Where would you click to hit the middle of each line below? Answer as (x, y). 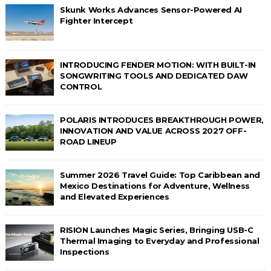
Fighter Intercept (96, 20)
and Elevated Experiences (114, 196)
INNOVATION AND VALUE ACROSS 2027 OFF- (153, 130)
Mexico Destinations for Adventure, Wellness (155, 185)
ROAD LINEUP (88, 141)
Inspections (84, 251)
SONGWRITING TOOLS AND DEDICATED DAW (154, 75)
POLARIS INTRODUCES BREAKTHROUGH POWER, (162, 119)
